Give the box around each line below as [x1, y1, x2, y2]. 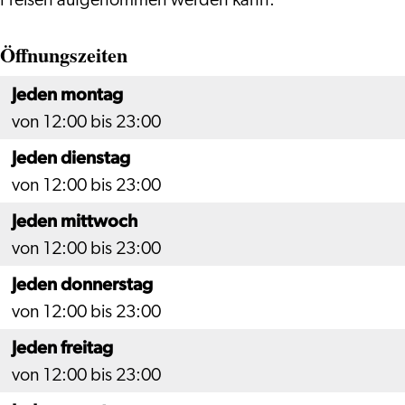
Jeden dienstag [12, 146, 130, 168]
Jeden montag [12, 83, 123, 105]
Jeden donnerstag [12, 273, 153, 295]
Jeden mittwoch [12, 210, 137, 231]
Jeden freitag [12, 336, 113, 358]
